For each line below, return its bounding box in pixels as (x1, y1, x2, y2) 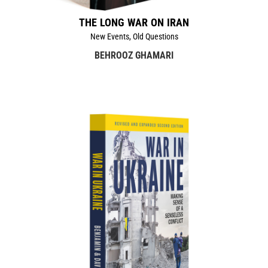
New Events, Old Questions (90, 31, 178, 41)
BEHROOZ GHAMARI (95, 49, 173, 61)
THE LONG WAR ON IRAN (78, 16, 190, 29)
